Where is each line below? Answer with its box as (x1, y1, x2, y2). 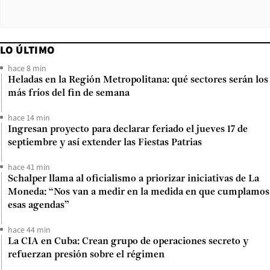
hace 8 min (8, 62, 46, 74)
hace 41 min (8, 161, 50, 172)
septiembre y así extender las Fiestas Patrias (8, 137, 202, 148)
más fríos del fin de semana (8, 88, 130, 98)
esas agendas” (8, 200, 69, 210)
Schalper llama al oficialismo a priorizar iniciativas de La (8, 174, 259, 184)
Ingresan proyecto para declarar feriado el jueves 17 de (8, 124, 248, 134)
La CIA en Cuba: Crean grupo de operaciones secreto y (8, 236, 248, 246)
